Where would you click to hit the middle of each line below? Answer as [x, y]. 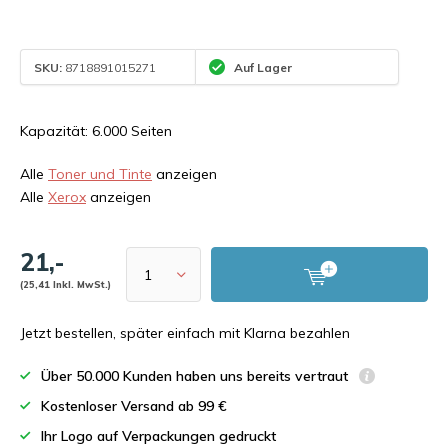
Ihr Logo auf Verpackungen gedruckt [158, 436]
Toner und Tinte [100, 174]
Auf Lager [262, 67]
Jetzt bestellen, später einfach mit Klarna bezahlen [185, 333]
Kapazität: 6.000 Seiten [96, 131]
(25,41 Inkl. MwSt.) [65, 284]
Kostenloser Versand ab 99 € [134, 406]
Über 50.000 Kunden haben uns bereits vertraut [196, 376]
